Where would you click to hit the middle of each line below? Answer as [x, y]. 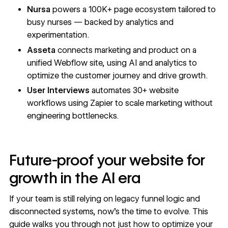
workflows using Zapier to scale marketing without [120, 103]
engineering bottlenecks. [73, 116]
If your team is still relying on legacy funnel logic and [104, 198]
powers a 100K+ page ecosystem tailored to [133, 9]
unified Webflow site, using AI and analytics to [112, 63]
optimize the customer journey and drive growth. [118, 75]
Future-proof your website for [107, 160]
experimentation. [58, 35]
